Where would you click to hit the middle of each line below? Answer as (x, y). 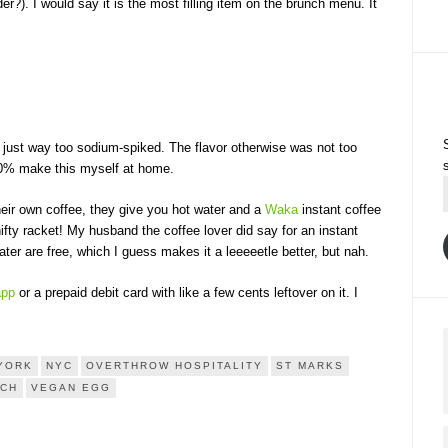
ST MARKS (310, 365)
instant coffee (339, 209)
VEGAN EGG (71, 387)
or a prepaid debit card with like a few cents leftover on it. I (186, 292)
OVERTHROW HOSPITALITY (174, 365)
